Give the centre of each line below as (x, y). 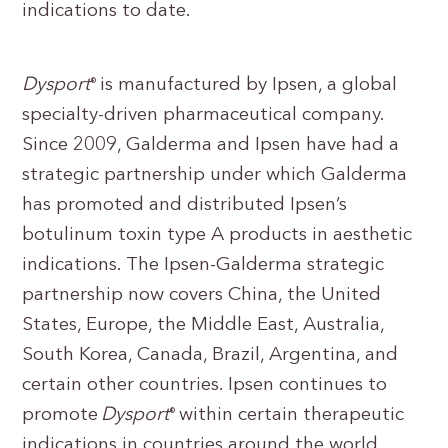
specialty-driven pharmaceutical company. (203, 115)
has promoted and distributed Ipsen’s (185, 205)
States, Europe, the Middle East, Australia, (203, 325)
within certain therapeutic (290, 415)
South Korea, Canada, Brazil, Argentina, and (210, 355)
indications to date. (107, 11)
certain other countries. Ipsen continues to (205, 385)
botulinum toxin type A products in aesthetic (217, 235)
